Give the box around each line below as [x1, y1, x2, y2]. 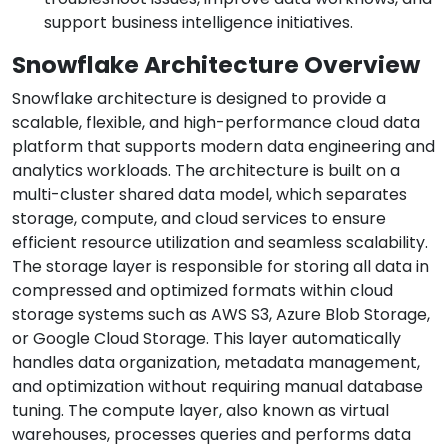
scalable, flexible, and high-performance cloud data [12, 111, 420, 135]
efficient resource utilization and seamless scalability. [12, 231, 428, 255]
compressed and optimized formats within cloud [12, 279, 393, 303]
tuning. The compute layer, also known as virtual [12, 399, 389, 423]
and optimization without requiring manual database [12, 375, 423, 399]
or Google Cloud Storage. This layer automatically [12, 327, 401, 351]
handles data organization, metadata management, [12, 351, 420, 375]
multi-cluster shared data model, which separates [12, 183, 407, 207]
